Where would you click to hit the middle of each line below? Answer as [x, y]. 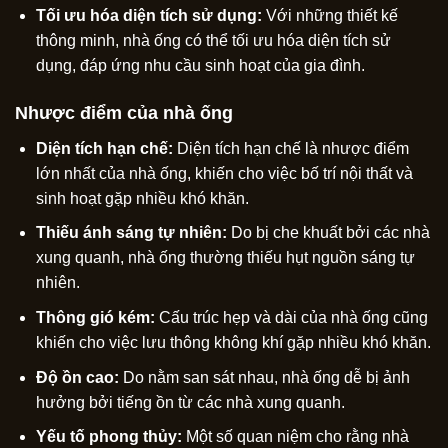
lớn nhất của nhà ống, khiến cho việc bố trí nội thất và [224, 173]
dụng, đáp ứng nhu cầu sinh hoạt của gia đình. [200, 66]
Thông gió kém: [95, 318]
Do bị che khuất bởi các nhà [328, 233]
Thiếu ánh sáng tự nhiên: [131, 233]
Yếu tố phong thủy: [108, 437]
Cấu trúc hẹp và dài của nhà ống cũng [291, 318]
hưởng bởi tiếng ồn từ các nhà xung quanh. [190, 402]
